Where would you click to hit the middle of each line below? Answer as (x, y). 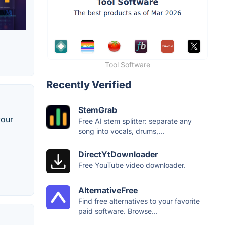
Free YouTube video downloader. (132, 165)
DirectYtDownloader (118, 154)
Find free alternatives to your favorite (139, 201)
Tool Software (128, 65)
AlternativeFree (108, 190)
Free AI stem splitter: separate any (135, 121)
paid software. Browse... (118, 211)
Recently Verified (89, 85)
